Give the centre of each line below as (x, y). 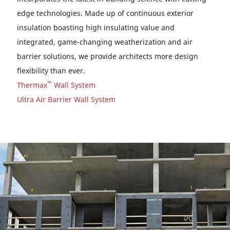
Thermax (32, 85)
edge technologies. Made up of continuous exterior (105, 13)
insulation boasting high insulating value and (96, 27)
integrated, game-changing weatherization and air (105, 42)
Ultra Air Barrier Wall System (66, 99)
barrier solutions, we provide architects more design (108, 56)
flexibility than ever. (51, 71)
